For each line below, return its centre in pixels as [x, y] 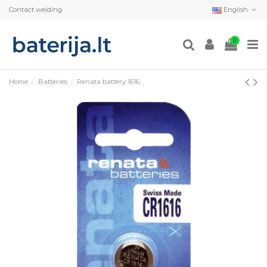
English [235, 10]
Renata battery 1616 [108, 81]
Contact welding [35, 10]
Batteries [52, 81]
